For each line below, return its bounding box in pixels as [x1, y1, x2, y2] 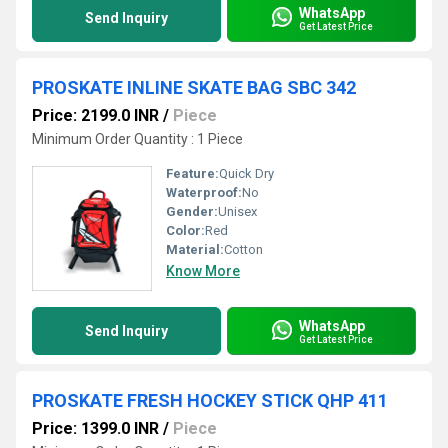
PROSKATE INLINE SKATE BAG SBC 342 [32, 77, 356, 98]
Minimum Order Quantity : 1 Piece [32, 131, 243, 147]
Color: [166, 223, 205, 238]
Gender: [166, 204, 218, 219]
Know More [166, 263, 240, 279]
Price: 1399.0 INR [32, 419, 159, 438]
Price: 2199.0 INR [32, 106, 159, 125]
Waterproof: [166, 185, 242, 200]
